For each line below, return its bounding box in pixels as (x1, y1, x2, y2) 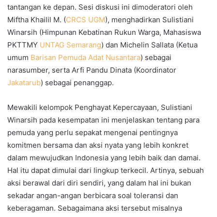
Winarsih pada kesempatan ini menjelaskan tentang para (7, 115, 200, 124)
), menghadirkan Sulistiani (105, 15, 194, 24)
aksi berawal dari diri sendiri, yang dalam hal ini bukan (7, 178, 191, 187)
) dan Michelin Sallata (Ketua (101, 40, 198, 49)
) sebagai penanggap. (41, 78, 114, 87)
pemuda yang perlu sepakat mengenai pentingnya (7, 128, 178, 137)
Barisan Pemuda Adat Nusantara (31, 53, 140, 62)
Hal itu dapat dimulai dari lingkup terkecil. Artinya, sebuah (7, 166, 204, 175)
